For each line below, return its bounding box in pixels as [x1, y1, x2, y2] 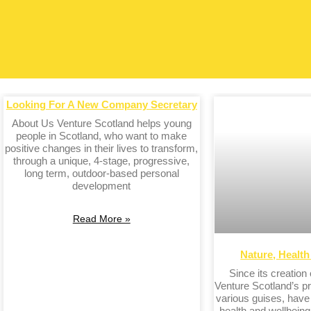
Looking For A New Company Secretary [6, 98, 197, 110]
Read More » [72, 212, 131, 224]
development [72, 179, 131, 192]
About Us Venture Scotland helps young [11, 117, 192, 129]
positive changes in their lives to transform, [5, 142, 199, 154]
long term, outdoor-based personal [24, 167, 179, 179]
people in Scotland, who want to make [16, 129, 187, 142]
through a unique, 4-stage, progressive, [13, 154, 190, 167]
